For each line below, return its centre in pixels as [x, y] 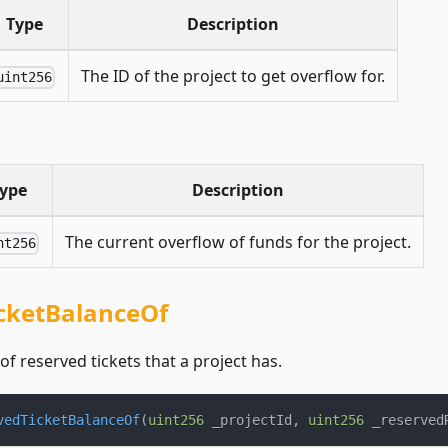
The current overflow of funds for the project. [238, 242]
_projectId [248, 420]
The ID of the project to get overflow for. [233, 76]
